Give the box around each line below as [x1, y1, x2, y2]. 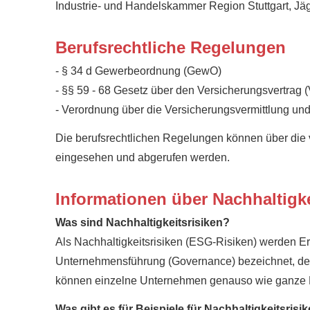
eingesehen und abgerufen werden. [55, 152, 230, 164]
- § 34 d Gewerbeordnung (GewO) [55, 65, 221, 77]
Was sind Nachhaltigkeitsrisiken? [55, 217, 230, 229]
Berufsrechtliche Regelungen [55, 38, 286, 57]
